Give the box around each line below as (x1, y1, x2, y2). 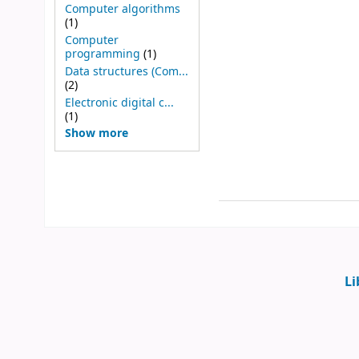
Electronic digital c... (64, 94, 174, 111)
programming (64, 46, 140, 63)
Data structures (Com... (64, 63, 188, 80)
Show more (64, 125, 128, 143)
